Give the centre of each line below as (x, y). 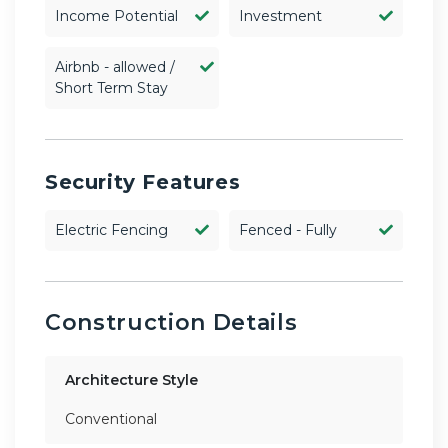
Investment (280, 15)
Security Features (143, 181)
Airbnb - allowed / (115, 66)
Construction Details (171, 322)
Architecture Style (131, 379)
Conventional (111, 418)
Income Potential (116, 15)
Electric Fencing (111, 229)
